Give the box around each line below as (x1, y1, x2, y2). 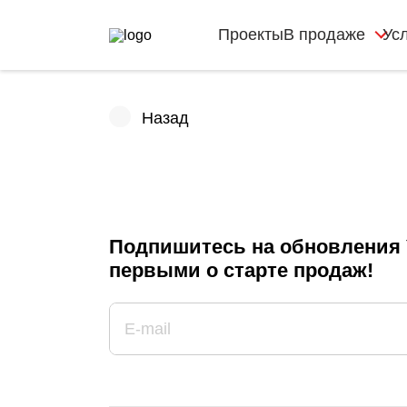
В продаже (283, 25, 365, 44)
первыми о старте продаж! (109, 259, 373, 282)
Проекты (218, 25, 283, 44)
